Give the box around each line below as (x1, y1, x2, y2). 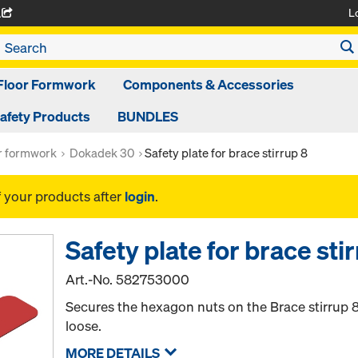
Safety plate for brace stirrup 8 (145, 145, 308, 161)
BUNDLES (117, 107, 178, 125)
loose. (66, 316, 102, 335)
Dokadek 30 (70, 145, 134, 161)
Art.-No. (66, 270, 117, 288)
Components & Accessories (123, 75, 294, 93)
